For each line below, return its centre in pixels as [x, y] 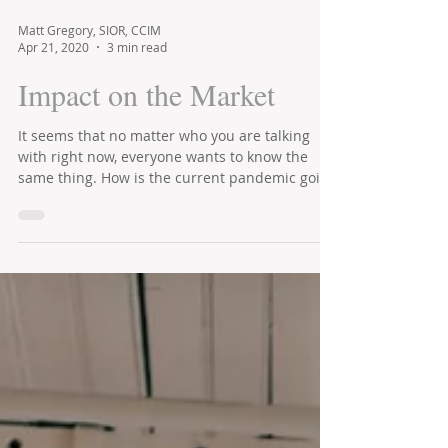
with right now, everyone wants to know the [163, 192]
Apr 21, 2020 [53, 83]
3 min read [137, 83]
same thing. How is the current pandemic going [177, 213]
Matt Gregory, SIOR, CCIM [89, 65]
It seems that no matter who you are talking [164, 171]
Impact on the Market [146, 130]
